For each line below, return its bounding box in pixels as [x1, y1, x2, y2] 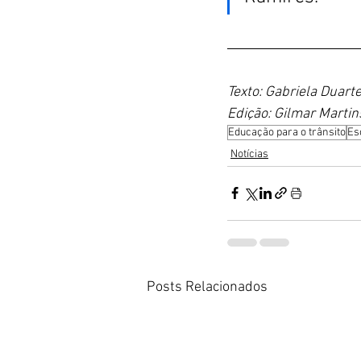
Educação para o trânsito [228, 125, 346, 139]
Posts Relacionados [147, 278, 268, 296]
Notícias [230, 147, 268, 161]
